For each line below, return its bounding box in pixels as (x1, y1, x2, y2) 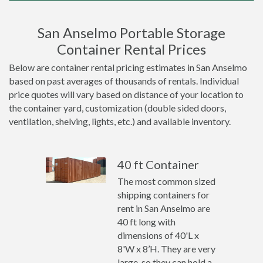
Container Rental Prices (57, 41, 206, 58)
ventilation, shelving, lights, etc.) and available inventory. (9, 116, 231, 127)
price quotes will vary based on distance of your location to (9, 89, 244, 100)
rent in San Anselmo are (117, 203, 211, 214)
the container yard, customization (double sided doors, (9, 102, 226, 113)
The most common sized (117, 176, 216, 187)
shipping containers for (117, 189, 210, 200)
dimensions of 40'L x (117, 230, 200, 241)
